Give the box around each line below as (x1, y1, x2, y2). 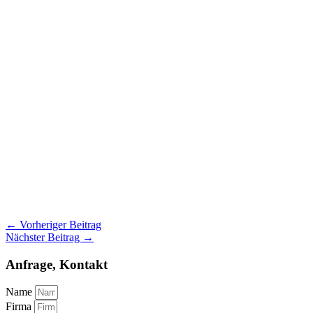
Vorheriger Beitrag (17, 218, 101, 231)
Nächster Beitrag (6, 231, 82, 243)
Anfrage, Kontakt (6, 256, 108, 272)
